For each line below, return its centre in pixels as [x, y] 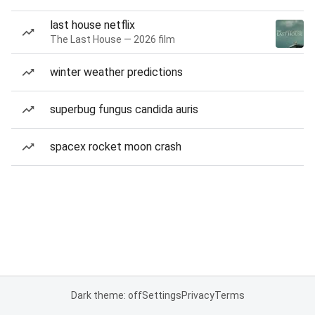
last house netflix [92, 25]
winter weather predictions [116, 72]
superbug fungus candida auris [124, 109]
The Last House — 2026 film [112, 39]
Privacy [198, 295]
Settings [161, 295]
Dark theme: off [106, 295]
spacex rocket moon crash [116, 147]
